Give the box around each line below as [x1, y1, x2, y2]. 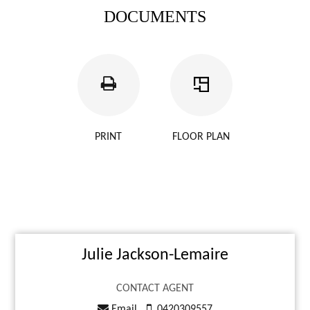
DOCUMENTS [104, 8, 206, 26]
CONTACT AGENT [116, 283, 194, 294]
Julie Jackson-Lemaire [82, 247, 228, 264]
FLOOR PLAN [172, 131, 230, 143]
